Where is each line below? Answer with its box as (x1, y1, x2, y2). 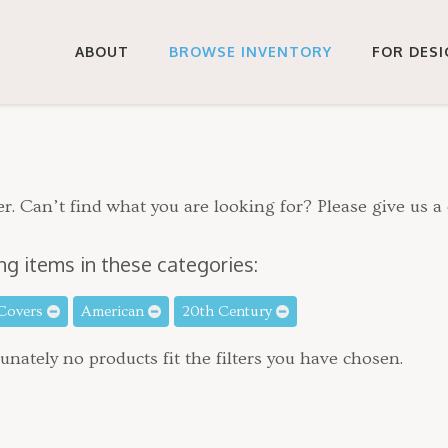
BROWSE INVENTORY (169, 43, 332, 60)
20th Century (181, 303, 276, 320)
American (80, 303, 148, 320)
